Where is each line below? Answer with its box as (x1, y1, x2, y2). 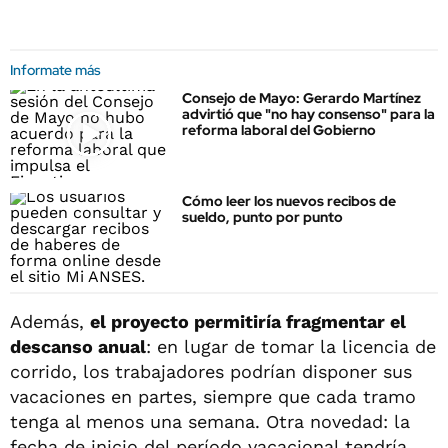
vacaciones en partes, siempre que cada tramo (10, 385, 416, 407)
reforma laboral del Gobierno (182, 121, 376, 139)
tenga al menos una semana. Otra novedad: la (10, 410, 410, 432)
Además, (10, 310, 90, 332)
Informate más (10, 61, 101, 79)
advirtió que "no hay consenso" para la (182, 105, 435, 123)
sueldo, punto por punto (182, 208, 343, 227)
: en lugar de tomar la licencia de (146, 335, 436, 357)
